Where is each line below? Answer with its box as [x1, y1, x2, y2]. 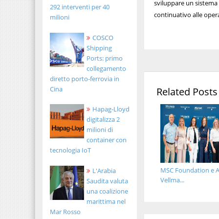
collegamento [87, 64, 126, 73]
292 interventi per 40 [50, 2, 109, 11]
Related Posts [156, 85, 218, 98]
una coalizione [87, 187, 128, 196]
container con [87, 135, 127, 145]
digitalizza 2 [87, 115, 120, 124]
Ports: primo [87, 53, 123, 63]
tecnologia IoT [50, 146, 91, 155]
